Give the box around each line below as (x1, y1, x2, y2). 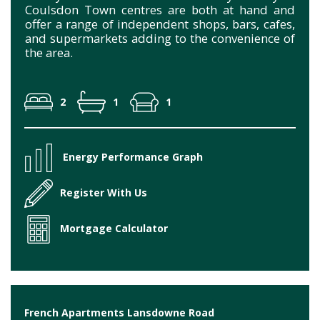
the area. (25, 44, 73, 61)
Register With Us (60, 185, 147, 199)
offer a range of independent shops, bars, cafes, (25, 15, 295, 32)
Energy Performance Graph (63, 149, 203, 164)
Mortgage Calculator (60, 221, 168, 235)
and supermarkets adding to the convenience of (25, 29, 295, 46)
